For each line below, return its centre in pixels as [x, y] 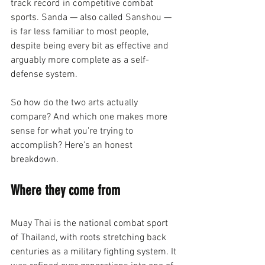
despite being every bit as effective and [91, 46]
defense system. [44, 75]
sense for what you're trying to [73, 131]
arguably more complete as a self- [80, 60]
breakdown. [35, 160]
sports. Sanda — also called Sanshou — [92, 18]
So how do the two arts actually [75, 103]
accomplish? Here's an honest [73, 146]
